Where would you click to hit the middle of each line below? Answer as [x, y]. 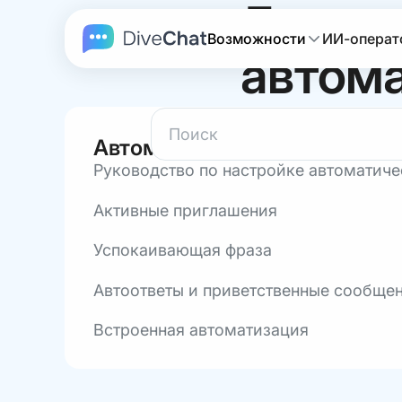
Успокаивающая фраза [183, 250]
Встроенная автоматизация [201, 330]
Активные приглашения [185, 210]
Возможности [257, 39]
